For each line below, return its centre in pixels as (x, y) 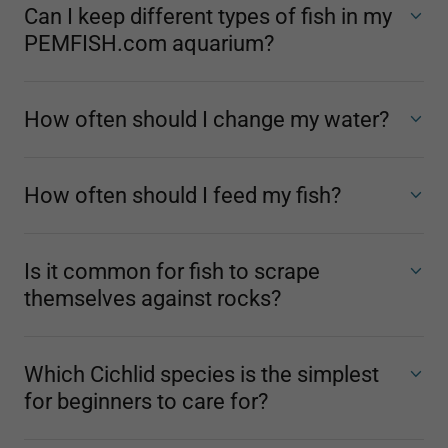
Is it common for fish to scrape (172, 271)
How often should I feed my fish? (182, 195)
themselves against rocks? (152, 298)
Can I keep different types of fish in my (208, 16)
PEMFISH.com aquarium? (149, 43)
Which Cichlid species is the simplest (201, 374)
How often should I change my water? (206, 119)
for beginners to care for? (146, 401)
